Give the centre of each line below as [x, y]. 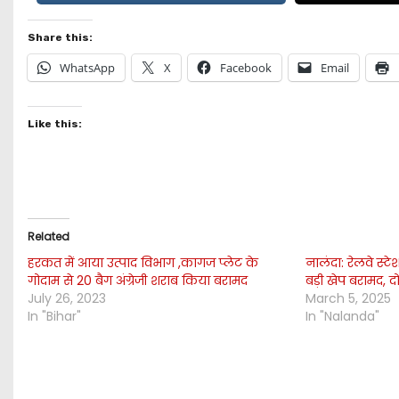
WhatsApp [87, 67]
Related [49, 236]
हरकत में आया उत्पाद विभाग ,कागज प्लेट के [143, 262]
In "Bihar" [54, 316]
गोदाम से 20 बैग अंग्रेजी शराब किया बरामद [138, 280]
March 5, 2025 [349, 298]
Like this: [55, 123]
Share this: [60, 37]
